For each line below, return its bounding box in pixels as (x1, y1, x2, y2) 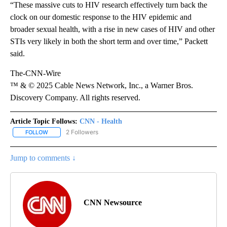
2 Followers (66, 128, 98, 136)
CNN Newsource (84, 198, 142, 207)
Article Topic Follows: (10, 117, 78, 125)
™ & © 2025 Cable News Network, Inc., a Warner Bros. (10, 81, 193, 90)
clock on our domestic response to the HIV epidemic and (10, 12, 192, 21)
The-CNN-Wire (10, 68, 61, 78)
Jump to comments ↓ (10, 154, 76, 163)
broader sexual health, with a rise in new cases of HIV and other (10, 24, 215, 33)
